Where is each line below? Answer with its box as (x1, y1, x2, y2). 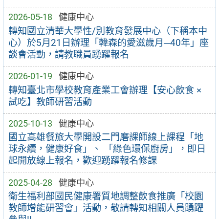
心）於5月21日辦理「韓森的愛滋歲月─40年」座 (8, 37, 209, 48)
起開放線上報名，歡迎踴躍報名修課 (8, 155, 157, 167)
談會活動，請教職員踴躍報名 (8, 48, 129, 60)
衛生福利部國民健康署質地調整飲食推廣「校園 (8, 191, 203, 202)
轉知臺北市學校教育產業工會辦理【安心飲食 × (8, 84, 201, 96)
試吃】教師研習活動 (8, 96, 92, 108)
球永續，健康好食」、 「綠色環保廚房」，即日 (8, 143, 206, 155)
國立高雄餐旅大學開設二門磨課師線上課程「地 (8, 131, 203, 143)
